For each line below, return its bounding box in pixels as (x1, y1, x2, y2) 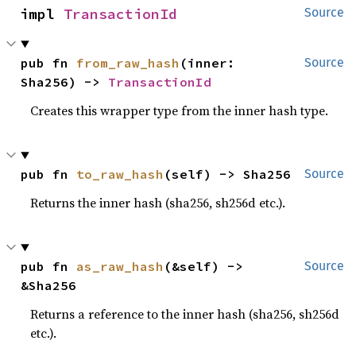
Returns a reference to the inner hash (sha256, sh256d (30, 305, 340, 323)
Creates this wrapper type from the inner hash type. (30, 102, 329, 119)
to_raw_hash (76, 166, 164, 182)
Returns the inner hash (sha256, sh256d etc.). (30, 194, 286, 211)
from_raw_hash (76, 55, 180, 71)
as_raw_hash (76, 258, 164, 274)
